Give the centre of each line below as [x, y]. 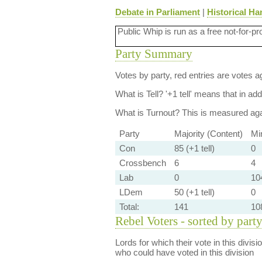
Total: [129, 207]
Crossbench [142, 163]
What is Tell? [139, 94]
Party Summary [154, 54]
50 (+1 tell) [194, 192]
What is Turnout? [147, 113]
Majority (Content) [208, 134]
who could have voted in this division [184, 252]
